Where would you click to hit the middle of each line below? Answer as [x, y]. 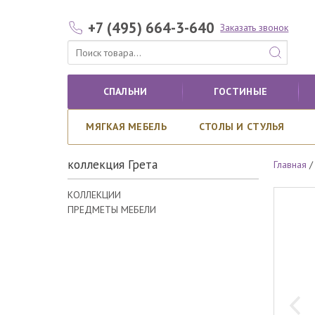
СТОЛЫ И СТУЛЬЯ [242, 127]
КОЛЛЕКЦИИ [94, 194]
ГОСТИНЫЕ [240, 91]
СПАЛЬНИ [125, 91]
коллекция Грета [112, 165]
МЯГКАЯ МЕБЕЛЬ [126, 127]
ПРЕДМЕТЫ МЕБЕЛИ [112, 209]
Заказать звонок [255, 27]
